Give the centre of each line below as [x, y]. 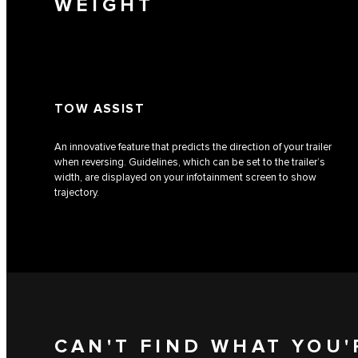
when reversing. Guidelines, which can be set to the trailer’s [190, 163]
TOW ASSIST [99, 109]
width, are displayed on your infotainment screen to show [185, 178]
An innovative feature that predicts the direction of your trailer [193, 147]
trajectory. [77, 193]
